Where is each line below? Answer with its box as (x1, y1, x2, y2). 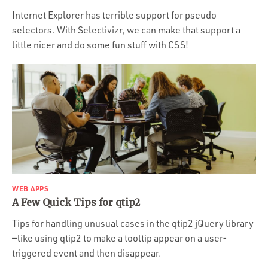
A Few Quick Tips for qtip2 (12, 196, 140, 208)
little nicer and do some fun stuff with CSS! (12, 39, 188, 51)
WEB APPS (12, 184, 49, 193)
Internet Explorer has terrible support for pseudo (12, 9, 217, 21)
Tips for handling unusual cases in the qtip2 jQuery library (12, 217, 254, 229)
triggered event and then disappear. (12, 247, 162, 259)
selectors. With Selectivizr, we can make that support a (12, 24, 240, 36)
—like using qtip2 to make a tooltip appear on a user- (12, 232, 227, 244)
